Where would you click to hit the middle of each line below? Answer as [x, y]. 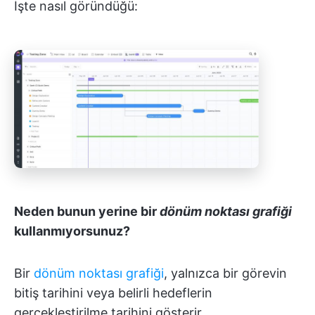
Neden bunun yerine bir [87, 211]
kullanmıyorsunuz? [72, 231]
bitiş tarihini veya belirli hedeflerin [113, 292]
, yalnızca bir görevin [225, 273]
